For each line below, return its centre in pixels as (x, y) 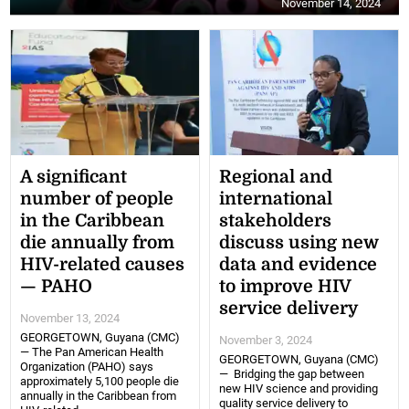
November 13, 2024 (70, 319)
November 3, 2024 (266, 341)
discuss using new (299, 243)
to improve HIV (285, 287)
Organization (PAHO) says (87, 367)
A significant (74, 178)
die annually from (98, 243)
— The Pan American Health (92, 352)
